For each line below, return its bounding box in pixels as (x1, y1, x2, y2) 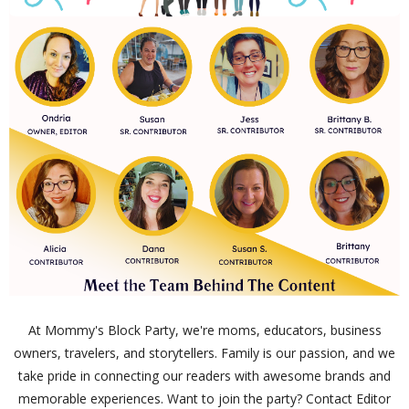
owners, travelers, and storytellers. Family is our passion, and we (14, 343, 395, 362)
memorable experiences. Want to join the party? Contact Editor (18, 389, 391, 407)
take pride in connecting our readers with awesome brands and (18, 366, 391, 384)
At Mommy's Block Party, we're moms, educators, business (27, 320, 382, 339)
